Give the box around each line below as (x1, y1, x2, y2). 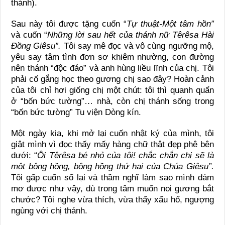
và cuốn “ (11, 30, 48, 40)
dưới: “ (11, 150, 38, 160)
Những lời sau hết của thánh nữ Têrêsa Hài (47, 30, 214, 40)
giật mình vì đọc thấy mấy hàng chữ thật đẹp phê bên (11, 139, 214, 149)
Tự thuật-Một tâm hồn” (126, 19, 214, 29)
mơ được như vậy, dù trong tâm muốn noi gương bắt (11, 183, 214, 193)
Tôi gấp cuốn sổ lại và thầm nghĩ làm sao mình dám (11, 172, 214, 182)
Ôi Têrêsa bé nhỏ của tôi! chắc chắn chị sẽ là (37, 150, 214, 160)
